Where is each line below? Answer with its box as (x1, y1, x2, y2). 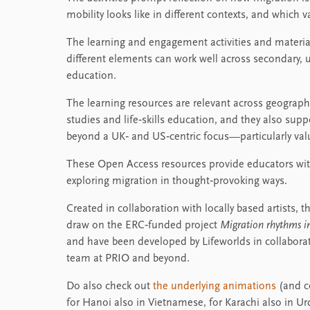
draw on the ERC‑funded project (66, 220, 220, 232)
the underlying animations (153, 281, 276, 293)
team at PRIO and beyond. (66, 253, 190, 265)
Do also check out (66, 281, 153, 293)
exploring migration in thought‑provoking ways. (66, 176, 287, 188)
